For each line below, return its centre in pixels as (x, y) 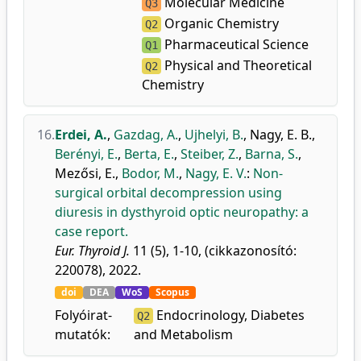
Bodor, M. (150, 173)
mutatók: (83, 334)
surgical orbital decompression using (168, 193)
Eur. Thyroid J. (92, 251)
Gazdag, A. (146, 135)
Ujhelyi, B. (214, 135)
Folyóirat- (83, 315)
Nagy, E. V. (216, 173)
